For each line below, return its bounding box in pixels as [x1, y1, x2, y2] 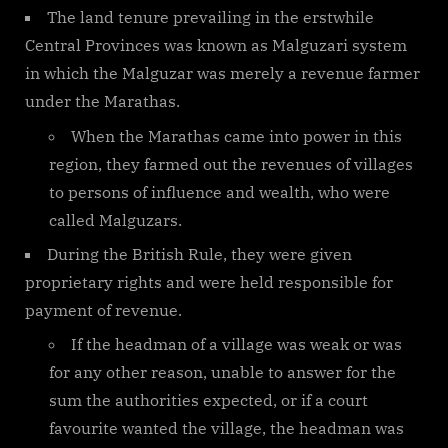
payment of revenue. [25, 299, 182, 320]
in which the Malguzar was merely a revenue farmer [25, 63, 420, 84]
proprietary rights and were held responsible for [25, 271, 393, 292]
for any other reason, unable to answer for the [49, 362, 396, 383]
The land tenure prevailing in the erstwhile [47, 7, 374, 28]
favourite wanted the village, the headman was [49, 418, 404, 439]
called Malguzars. [49, 209, 182, 230]
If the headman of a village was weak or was [71, 334, 402, 355]
